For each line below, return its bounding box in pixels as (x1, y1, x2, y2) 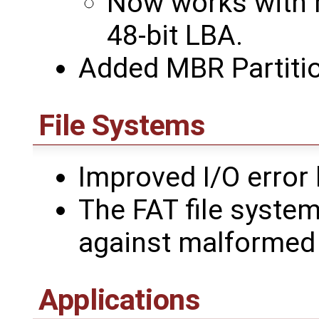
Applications (38, 282, 200, 317)
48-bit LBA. (107, 19, 243, 52)
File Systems (38, 108, 205, 142)
